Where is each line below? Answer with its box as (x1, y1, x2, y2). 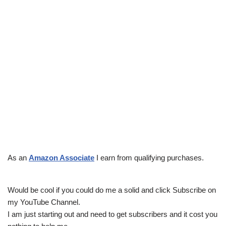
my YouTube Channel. (8, 198, 80, 207)
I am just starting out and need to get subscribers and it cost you (8, 210, 217, 219)
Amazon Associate (29, 153, 94, 162)
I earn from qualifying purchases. (94, 153, 204, 162)
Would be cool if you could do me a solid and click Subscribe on (8, 186, 216, 195)
